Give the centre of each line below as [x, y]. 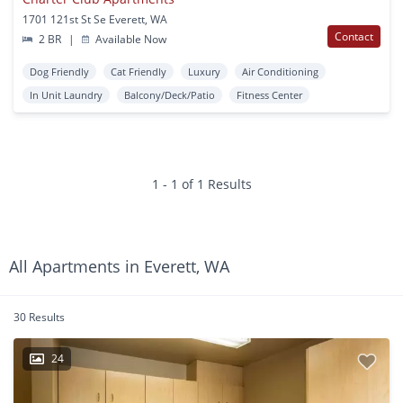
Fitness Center [269, 94]
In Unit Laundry [66, 94]
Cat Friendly [139, 71]
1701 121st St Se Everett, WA [95, 19]
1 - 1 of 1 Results [201, 184]
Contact [354, 36]
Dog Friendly [59, 71]
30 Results [39, 317]
